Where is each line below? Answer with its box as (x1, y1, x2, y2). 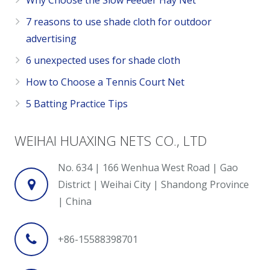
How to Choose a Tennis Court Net (26, 75, 185, 89)
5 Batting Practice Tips (26, 97, 128, 111)
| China (58, 195, 92, 209)
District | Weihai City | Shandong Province (58, 178, 249, 192)
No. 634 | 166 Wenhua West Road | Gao (58, 161, 238, 175)
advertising (26, 32, 77, 46)
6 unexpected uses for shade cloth (26, 54, 181, 67)
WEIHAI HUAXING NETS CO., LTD (14, 131, 207, 150)
